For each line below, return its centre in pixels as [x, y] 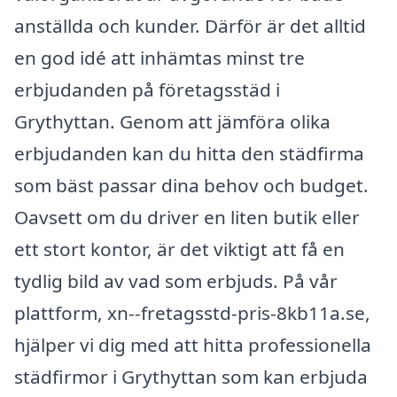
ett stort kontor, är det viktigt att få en [179, 249]
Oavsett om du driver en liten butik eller [187, 218]
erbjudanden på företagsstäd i [147, 90]
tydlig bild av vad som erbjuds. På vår [176, 281]
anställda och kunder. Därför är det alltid [190, 26]
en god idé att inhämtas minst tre [160, 58]
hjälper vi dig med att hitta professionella [193, 345]
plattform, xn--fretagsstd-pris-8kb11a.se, [192, 313]
